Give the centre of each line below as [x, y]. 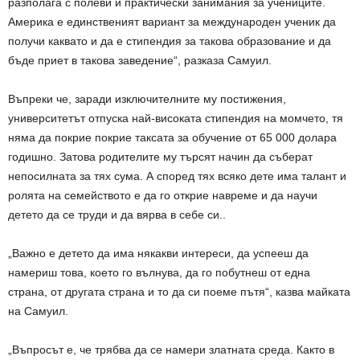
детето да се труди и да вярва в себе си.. [117, 215]
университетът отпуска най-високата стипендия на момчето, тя [176, 119]
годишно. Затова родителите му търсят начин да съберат [160, 157]
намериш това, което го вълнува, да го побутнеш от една [159, 273]
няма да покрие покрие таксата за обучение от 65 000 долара [172, 138]
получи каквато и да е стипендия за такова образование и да [170, 41]
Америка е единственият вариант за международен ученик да [172, 22]
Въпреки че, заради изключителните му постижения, [147, 99]
